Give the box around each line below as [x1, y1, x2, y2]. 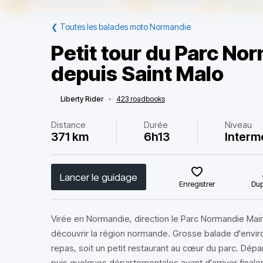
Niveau [225, 119, 252, 130]
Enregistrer [179, 179, 215, 188]
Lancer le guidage [60, 171, 137, 183]
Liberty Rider [60, 95, 103, 103]
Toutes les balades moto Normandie [60, 22, 191, 32]
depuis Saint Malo [51, 61, 224, 86]
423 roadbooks [116, 95, 165, 103]
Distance [51, 119, 86, 130]
